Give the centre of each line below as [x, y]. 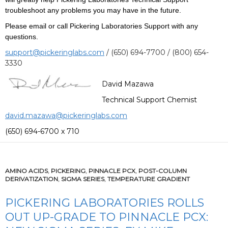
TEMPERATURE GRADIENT [149, 179]
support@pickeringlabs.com [55, 52]
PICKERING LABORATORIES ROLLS [105, 203]
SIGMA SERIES [83, 179]
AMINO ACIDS [26, 171]
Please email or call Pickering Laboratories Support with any [102, 26]
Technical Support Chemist [149, 100]
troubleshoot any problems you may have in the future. [93, 10]
